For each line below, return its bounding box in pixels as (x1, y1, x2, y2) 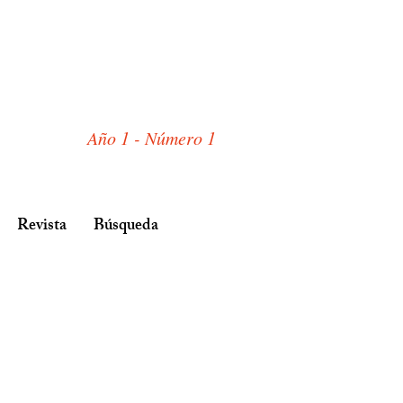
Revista (17, 212, 67, 241)
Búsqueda (94, 212, 158, 241)
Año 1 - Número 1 (87, 126, 216, 149)
